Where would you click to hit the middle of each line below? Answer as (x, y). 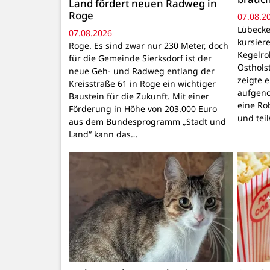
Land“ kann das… (103, 134)
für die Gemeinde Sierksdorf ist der (140, 58)
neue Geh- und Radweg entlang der (142, 71)
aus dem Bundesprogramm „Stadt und (147, 122)
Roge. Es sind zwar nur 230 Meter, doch (149, 46)
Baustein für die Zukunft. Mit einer (139, 96)
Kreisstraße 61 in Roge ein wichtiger (142, 84)
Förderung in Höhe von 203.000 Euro (143, 109)
